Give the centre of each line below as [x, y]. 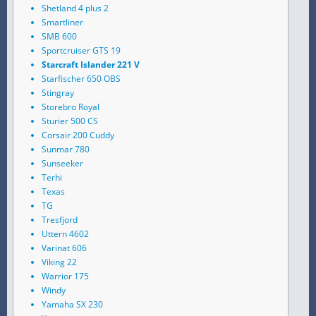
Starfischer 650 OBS [81, 79]
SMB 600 [59, 37]
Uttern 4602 [65, 234]
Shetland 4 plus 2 [75, 8]
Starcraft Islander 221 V [91, 65]
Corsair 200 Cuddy [78, 135]
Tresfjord [60, 220]
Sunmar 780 [66, 150]
